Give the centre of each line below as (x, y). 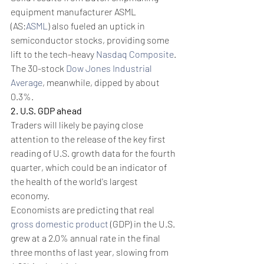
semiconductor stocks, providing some (91, 40)
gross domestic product (60, 224)
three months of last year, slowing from (90, 252)
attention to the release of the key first (89, 139)
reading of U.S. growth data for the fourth (94, 153)
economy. (30, 196)
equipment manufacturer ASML (74, 12)
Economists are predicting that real (83, 210)
